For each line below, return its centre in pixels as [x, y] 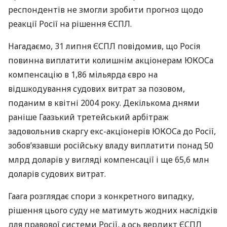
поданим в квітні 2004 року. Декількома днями [104, 103]
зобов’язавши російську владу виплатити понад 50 [111, 145]
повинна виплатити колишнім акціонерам [96, 60]
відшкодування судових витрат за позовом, [97, 89]
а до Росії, [196, 131]
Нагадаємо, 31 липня [51, 46]
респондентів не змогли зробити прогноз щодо [106, 10]
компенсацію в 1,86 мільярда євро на [83, 74]
